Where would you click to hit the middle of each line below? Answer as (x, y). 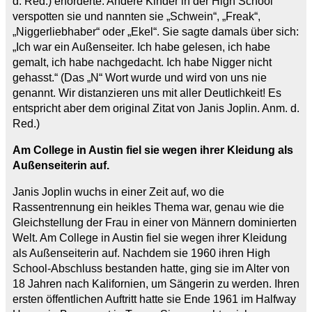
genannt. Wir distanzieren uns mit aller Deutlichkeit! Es (147, 93)
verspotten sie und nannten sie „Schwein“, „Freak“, (136, 16)
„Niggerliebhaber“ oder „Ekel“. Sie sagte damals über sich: (156, 31)
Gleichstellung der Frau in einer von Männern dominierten (155, 222)
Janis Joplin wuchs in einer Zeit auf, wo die (118, 192)
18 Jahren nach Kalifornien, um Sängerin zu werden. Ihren (156, 283)
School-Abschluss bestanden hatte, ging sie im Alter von (151, 268)
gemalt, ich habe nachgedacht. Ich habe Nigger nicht (142, 62)
